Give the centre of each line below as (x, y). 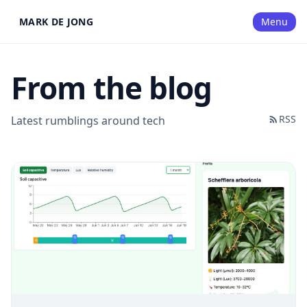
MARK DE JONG (57, 21)
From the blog (112, 88)
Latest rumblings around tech (88, 121)
